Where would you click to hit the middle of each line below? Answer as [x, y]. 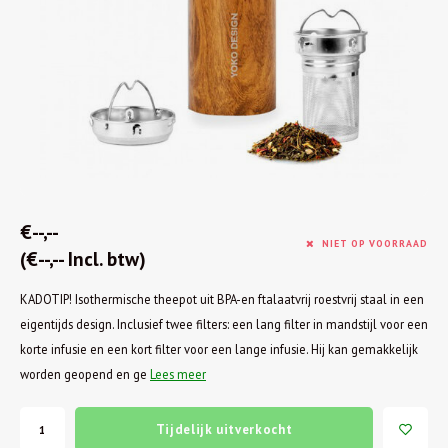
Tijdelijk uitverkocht [224, 429]
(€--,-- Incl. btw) [83, 258]
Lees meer [178, 374]
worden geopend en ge [85, 374]
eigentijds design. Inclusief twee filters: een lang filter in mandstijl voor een [224, 324]
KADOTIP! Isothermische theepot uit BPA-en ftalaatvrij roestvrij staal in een [222, 299]
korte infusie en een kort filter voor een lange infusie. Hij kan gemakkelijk [219, 349]
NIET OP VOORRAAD [375, 243]
